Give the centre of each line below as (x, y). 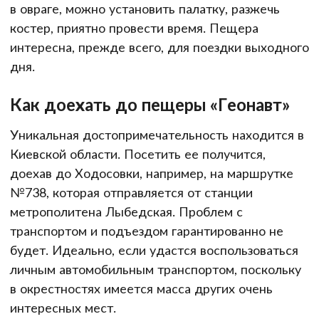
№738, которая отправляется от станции (131, 192)
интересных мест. (65, 307)
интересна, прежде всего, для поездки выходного (159, 47)
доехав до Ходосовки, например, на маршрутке (152, 173)
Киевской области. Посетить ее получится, (138, 153)
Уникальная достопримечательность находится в (157, 134)
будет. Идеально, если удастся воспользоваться (154, 250)
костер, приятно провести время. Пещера (134, 28)
